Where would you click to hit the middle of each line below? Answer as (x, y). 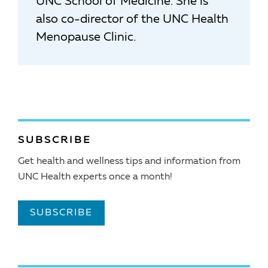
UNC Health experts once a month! (95, 177)
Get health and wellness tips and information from (129, 161)
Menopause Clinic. (86, 37)
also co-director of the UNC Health (132, 19)
